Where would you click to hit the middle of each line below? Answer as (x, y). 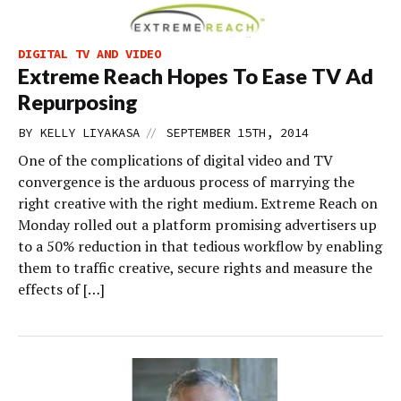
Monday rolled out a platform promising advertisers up (197, 225)
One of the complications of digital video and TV (175, 160)
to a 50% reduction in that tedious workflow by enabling (200, 246)
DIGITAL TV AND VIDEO (90, 54)
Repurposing (78, 102)
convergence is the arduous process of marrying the (186, 182)
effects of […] (61, 289)
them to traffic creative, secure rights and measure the (195, 268)
